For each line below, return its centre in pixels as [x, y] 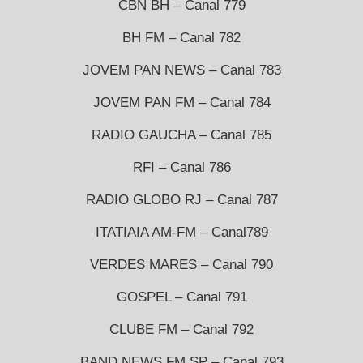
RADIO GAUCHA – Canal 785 [181, 135]
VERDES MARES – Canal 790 [181, 264]
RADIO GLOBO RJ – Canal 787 [181, 199]
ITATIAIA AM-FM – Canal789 [181, 232]
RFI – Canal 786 [181, 167]
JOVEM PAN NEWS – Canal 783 [181, 70]
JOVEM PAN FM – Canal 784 [181, 102]
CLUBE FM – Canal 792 [181, 329]
